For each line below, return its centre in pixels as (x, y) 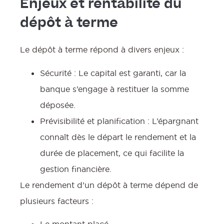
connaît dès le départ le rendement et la (118, 137)
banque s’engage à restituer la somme (114, 89)
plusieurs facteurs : (57, 201)
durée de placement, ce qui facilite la (112, 153)
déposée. (58, 105)
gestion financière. (76, 169)
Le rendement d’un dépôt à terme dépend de (109, 185)
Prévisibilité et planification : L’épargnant (119, 121)
